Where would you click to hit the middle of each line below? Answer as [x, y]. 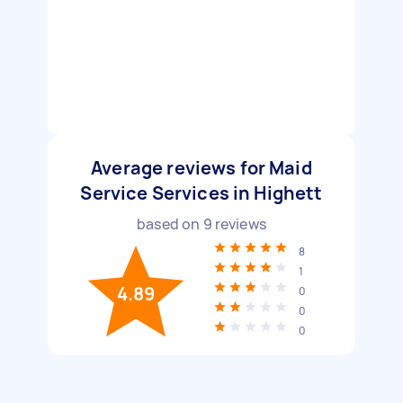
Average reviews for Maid [201, 168]
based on [170, 224]
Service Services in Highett [201, 193]
